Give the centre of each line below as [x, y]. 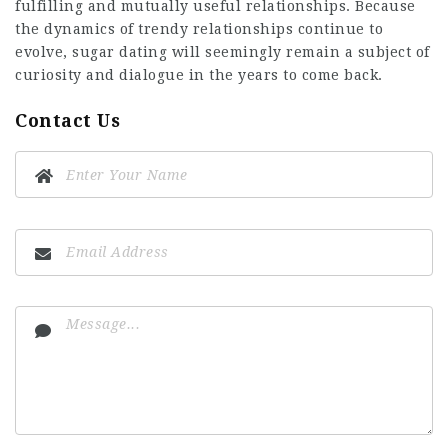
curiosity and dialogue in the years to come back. [199, 75]
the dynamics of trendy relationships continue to [199, 29]
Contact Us [67, 120]
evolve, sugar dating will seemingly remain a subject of [222, 52]
